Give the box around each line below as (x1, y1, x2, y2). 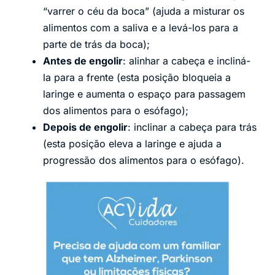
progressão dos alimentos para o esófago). (43, 154, 244, 167)
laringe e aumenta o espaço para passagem (43, 88, 246, 101)
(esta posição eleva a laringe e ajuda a (43, 137, 222, 150)
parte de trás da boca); (43, 38, 150, 51)
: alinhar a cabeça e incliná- (123, 55, 250, 68)
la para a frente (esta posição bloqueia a (43, 71, 231, 84)
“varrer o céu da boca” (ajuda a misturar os (43, 5, 244, 18)
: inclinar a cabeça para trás (128, 121, 257, 134)
